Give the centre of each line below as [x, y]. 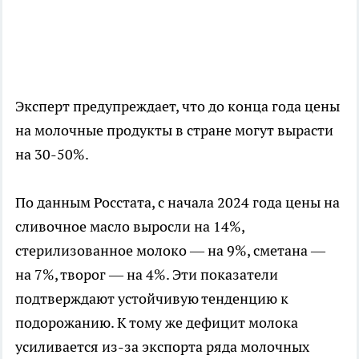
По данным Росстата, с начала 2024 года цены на [177, 202]
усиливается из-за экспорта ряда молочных [162, 347]
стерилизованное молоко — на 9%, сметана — [170, 250]
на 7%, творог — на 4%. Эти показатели [147, 274]
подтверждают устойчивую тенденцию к [152, 298]
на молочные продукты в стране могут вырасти [174, 130]
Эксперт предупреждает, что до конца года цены [177, 106]
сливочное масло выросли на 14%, [130, 226]
